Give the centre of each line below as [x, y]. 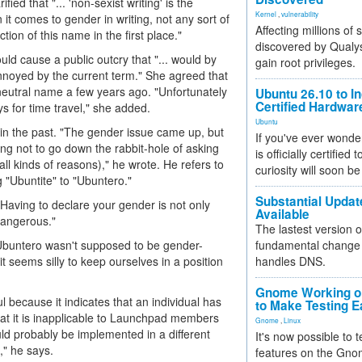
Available [282, 214]
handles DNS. [290, 261]
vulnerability [300, 14]
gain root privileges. [305, 62]
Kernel [266, 14]
